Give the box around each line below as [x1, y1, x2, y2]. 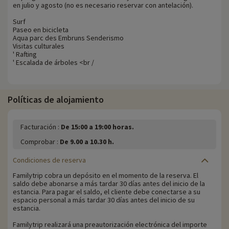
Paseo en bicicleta [13, 25, 68, 35]
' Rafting [13, 50, 37, 59]
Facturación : [20, 122, 61, 132]
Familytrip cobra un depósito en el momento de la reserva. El [13, 171, 198, 180]
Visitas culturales [13, 41, 64, 51]
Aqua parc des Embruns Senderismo [13, 33, 124, 43]
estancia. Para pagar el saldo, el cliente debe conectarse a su [13, 187, 200, 197]
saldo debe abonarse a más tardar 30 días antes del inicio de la [13, 179, 205, 189]
